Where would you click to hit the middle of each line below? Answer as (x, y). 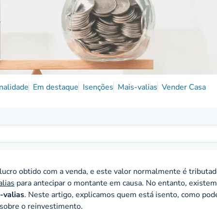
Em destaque (55, 87)
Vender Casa (184, 87)
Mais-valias (137, 87)
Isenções (98, 87)
